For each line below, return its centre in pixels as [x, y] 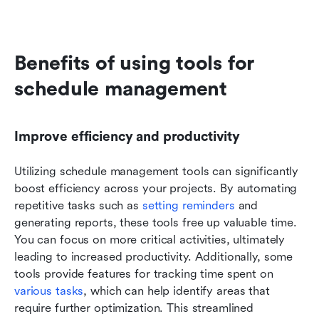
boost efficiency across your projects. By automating [156, 188]
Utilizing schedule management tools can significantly [157, 171]
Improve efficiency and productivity [127, 136]
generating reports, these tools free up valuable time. [156, 222]
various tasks [49, 291]
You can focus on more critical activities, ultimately [150, 239]
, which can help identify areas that [177, 291]
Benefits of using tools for [135, 63]
